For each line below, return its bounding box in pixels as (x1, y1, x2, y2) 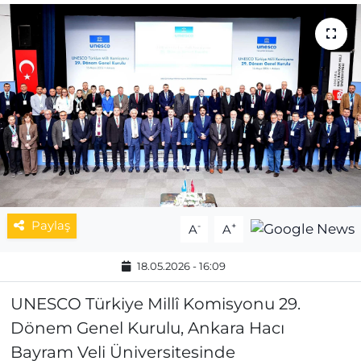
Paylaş (31, 218, 70, 234)
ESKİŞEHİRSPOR (43, 62, 165, 78)
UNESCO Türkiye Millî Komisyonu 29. (10, 294, 301, 314)
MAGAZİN (43, 21, 117, 37)
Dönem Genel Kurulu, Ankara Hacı (10, 318, 284, 338)
